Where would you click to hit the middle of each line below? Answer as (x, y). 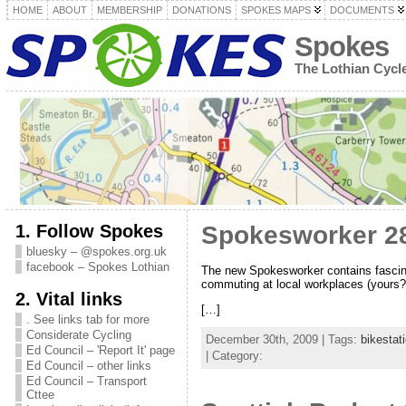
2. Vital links (68, 299)
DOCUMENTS (362, 10)
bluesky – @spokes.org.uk (96, 251)
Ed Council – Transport (86, 381)
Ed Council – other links (88, 366)
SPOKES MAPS (275, 10)
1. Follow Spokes (89, 231)
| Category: (234, 356)
